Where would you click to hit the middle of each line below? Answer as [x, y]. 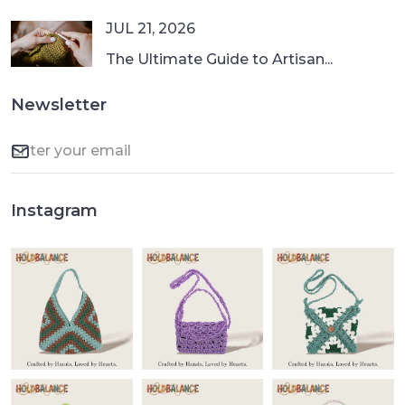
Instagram [54, 211]
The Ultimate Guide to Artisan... [219, 60]
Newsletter [59, 105]
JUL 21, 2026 [151, 29]
